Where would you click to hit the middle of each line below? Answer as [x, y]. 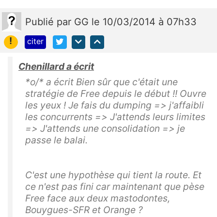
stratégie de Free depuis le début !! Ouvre [116, 94]
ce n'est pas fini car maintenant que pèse [115, 187]
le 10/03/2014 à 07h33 [144, 22]
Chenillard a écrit [56, 67]
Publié [41, 22]
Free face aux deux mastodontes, [98, 198]
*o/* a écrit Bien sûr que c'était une [101, 82]
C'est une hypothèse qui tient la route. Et [113, 175]
